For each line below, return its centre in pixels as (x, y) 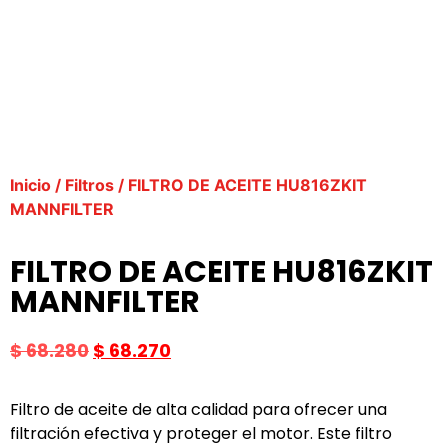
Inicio (30, 185)
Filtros (89, 185)
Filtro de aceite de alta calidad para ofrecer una (198, 410)
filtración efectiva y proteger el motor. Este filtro (201, 434)
